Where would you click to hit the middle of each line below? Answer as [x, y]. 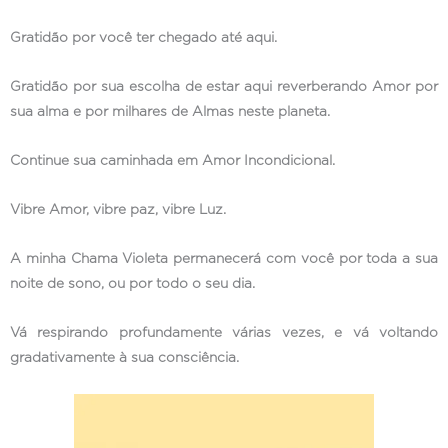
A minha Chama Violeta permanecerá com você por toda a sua [224, 258]
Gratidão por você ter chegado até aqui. [143, 37]
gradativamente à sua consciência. [124, 357]
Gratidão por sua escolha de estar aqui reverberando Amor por [224, 86]
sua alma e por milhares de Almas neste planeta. [170, 111]
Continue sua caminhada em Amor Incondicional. [172, 160]
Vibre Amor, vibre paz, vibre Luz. [118, 209]
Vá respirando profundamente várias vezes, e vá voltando [224, 332]
